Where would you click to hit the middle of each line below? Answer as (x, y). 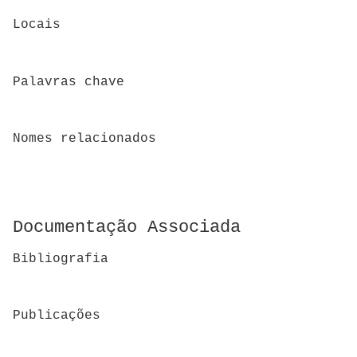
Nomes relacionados (84, 138)
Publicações (57, 316)
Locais (37, 25)
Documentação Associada (127, 228)
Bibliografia (61, 259)
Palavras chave (69, 82)
